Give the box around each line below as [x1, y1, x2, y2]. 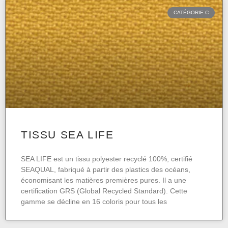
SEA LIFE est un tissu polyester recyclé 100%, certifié [21, 155, 192, 163]
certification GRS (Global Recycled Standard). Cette [21, 187, 187, 195]
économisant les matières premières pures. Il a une [21, 176, 186, 185]
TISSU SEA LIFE [21, 129, 114, 141]
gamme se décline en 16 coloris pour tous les [21, 197, 167, 206]
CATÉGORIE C [174, 10, 209, 16]
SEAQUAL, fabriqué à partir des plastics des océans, [21, 165, 190, 174]
